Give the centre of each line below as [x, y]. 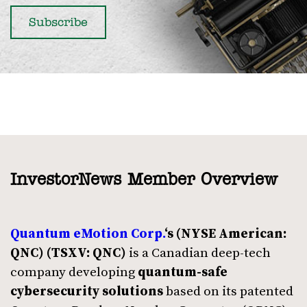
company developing [74, 273]
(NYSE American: [231, 234]
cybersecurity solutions [87, 292]
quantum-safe [183, 273]
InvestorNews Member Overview [144, 181]
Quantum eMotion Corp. [87, 234]
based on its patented [228, 292]
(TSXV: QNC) [86, 254]
